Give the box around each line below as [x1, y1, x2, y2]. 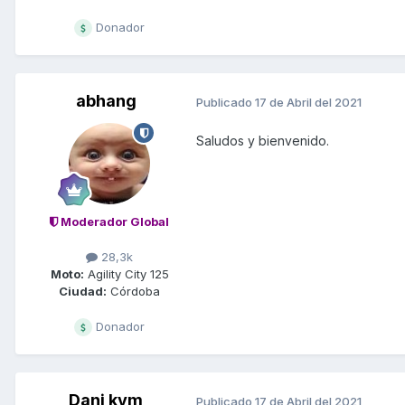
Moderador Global [58, 214, 169, 230]
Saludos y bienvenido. [196, 133, 329, 149]
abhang [75, 91, 137, 111]
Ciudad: [59, 284, 107, 299]
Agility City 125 [83, 267, 169, 282]
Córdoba [107, 284, 160, 299]
